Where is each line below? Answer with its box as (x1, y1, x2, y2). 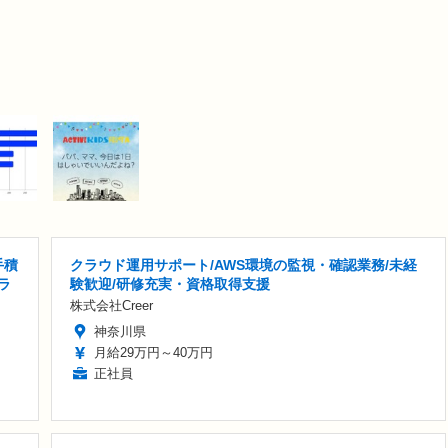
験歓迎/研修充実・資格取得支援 (70, 276, 270, 293)
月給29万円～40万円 (94, 345, 213, 361)
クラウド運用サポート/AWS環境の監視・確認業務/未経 (70, 257, 417, 274)
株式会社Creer (70, 298, 153, 314)
